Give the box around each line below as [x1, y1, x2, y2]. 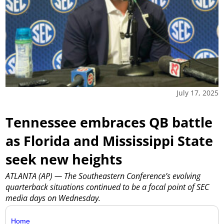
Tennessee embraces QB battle [5, 112, 213, 131]
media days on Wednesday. [5, 192, 101, 203]
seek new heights [5, 149, 122, 168]
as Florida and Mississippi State [5, 131, 213, 150]
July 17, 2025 [176, 87, 218, 97]
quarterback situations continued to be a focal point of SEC [5, 181, 209, 192]
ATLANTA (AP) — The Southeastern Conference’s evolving [5, 170, 201, 181]
